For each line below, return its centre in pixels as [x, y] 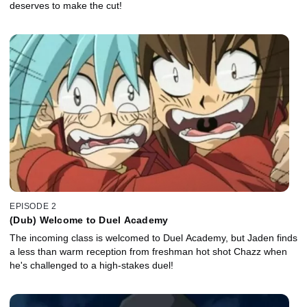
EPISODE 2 [33, 207]
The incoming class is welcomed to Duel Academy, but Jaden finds [153, 238]
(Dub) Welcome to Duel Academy [89, 220]
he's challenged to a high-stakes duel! [91, 266]
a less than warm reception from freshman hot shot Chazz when [148, 252]
